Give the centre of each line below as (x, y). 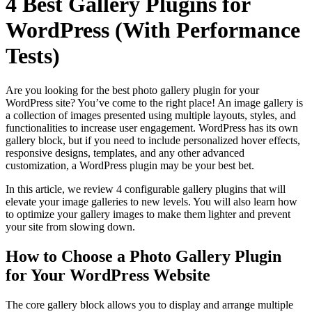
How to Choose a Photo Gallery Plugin (143, 256)
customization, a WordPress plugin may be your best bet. (130, 165)
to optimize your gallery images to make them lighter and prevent (148, 214)
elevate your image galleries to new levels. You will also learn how (151, 201)
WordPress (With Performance (153, 30)
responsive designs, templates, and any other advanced (125, 153)
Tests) (33, 56)
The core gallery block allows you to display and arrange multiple (149, 304)
